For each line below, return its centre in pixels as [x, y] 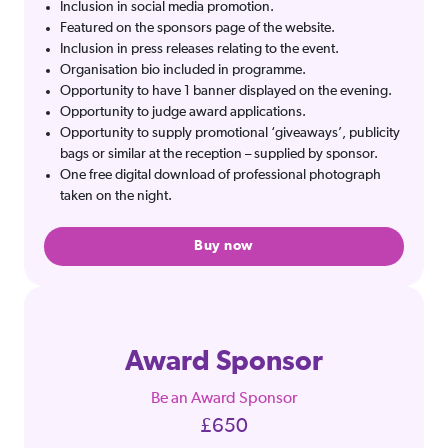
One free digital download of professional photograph [220, 175]
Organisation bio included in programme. [183, 70]
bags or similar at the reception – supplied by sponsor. [219, 154]
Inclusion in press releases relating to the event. [199, 49]
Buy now [224, 246]
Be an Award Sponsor [224, 399]
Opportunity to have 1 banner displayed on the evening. [226, 91]
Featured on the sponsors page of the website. [197, 28]
